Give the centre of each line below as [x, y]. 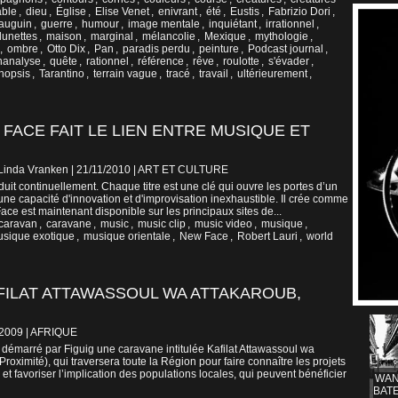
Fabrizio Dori [299, 12]
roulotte [241, 62]
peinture [219, 49]
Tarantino [62, 74]
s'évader [289, 62]
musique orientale [127, 237]
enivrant [178, 12]
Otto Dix [66, 49]
